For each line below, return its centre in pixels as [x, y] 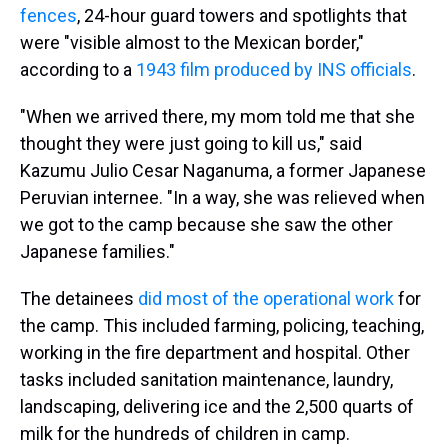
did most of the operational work [266, 298]
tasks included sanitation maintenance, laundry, [206, 379]
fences [48, 15]
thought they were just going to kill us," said [191, 143]
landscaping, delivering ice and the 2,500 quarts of [217, 406]
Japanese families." [97, 251]
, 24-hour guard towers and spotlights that [242, 15]
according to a [78, 69]
